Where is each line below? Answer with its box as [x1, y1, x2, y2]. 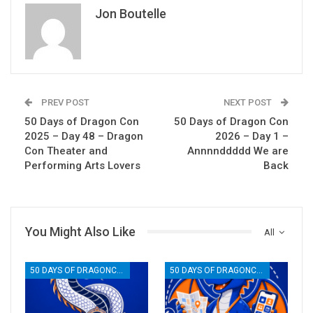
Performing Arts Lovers [24, 159, 140, 172]
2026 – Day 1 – [215, 129, 289, 143]
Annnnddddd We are [187, 144, 289, 157]
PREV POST [39, 96, 89, 108]
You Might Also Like [25, 224, 136, 239]
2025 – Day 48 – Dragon [24, 129, 143, 143]
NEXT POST [224, 96, 274, 108]
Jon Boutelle [95, 6, 166, 21]
